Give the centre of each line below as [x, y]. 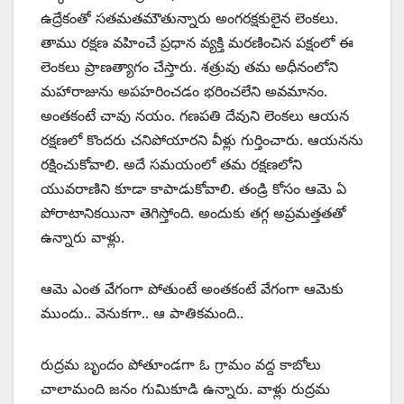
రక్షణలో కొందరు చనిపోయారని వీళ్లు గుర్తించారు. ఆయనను [202, 140]
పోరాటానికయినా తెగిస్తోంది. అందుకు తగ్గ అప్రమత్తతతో [193, 213]
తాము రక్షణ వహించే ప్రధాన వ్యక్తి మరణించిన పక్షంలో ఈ [197, 43]
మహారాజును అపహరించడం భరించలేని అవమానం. [184, 92]
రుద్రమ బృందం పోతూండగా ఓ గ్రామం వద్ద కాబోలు [181, 365]
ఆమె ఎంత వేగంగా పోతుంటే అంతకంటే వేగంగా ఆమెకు [192, 289]
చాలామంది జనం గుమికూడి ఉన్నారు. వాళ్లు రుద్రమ [185, 389]
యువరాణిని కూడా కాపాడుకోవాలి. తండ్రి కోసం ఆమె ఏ [193, 189]
